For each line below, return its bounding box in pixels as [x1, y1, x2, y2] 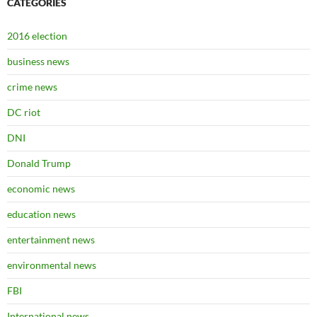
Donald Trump [7, 157, 71, 169]
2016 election [7, 30, 67, 42]
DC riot [7, 106, 40, 118]
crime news [7, 81, 57, 93]
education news [7, 208, 76, 220]
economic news [7, 183, 75, 195]
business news [7, 55, 69, 67]
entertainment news [7, 234, 95, 246]
